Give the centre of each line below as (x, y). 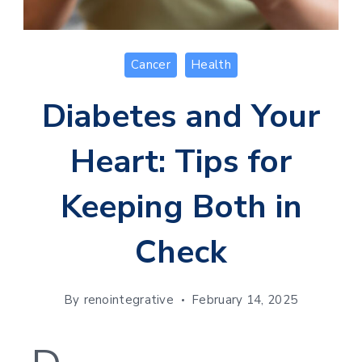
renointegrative (128, 299)
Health (211, 64)
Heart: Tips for (181, 161)
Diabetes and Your (181, 116)
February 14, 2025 (245, 299)
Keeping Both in (181, 206)
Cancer (151, 64)
